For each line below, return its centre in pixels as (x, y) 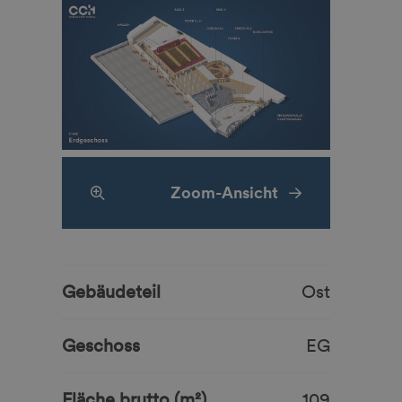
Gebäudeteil (111, 292)
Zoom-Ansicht (224, 192)
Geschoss (100, 345)
